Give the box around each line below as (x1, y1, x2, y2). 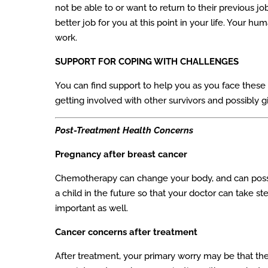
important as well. (55, 202, 128, 214)
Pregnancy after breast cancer (55, 148, 187, 160)
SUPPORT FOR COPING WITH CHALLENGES (55, 56, 239, 68)
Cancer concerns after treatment (55, 226, 197, 237)
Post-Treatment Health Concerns (55, 124, 193, 136)
